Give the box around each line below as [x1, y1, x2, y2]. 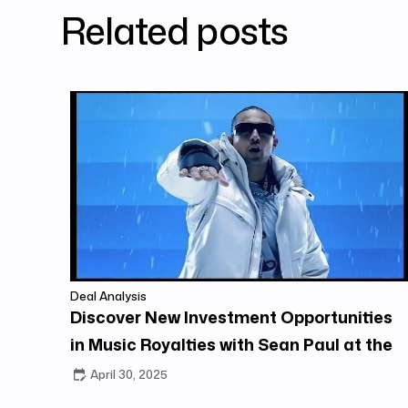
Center [70, 360, 127, 384]
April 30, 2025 [90, 366, 168, 383]
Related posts [61, 4, 289, 56]
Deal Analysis [70, 288, 148, 305]
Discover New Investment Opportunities [70, 305, 393, 330]
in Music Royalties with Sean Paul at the [70, 332, 393, 357]
